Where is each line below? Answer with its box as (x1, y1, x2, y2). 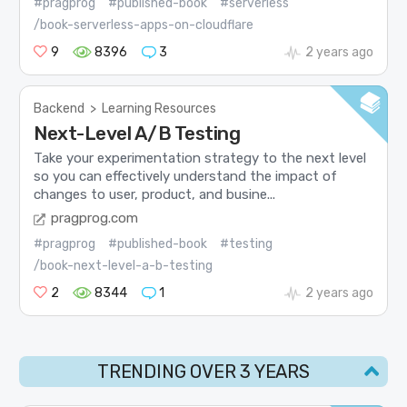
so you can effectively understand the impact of (34, 167, 338, 184)
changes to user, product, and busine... (34, 185, 276, 203)
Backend (34, 101, 85, 117)
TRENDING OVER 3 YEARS (97, 361, 310, 383)
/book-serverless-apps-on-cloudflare (34, 17, 254, 34)
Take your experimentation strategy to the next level (34, 149, 367, 166)
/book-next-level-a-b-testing (34, 258, 213, 274)
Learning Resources (102, 101, 217, 117)
